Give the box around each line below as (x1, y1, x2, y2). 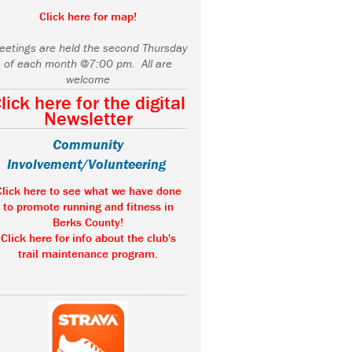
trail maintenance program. (18, 246, 158, 262)
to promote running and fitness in (2, 199, 174, 214)
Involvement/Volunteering (6, 155, 170, 174)
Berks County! (53, 214, 123, 230)
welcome (66, 71, 110, 87)
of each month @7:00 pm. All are (4, 56, 172, 71)
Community (53, 135, 123, 154)
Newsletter (43, 107, 133, 130)
